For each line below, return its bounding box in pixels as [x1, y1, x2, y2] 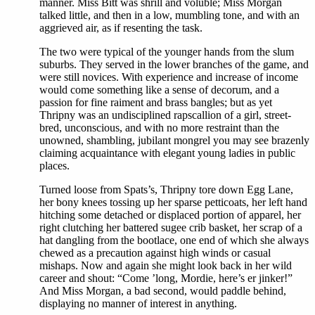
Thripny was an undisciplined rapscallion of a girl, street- [39, 109, 291, 122]
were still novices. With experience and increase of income [39, 71, 298, 84]
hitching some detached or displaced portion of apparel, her [39, 209, 301, 221]
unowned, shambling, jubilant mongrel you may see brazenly [39, 134, 309, 147]
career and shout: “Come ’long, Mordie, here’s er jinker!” [39, 272, 292, 285]
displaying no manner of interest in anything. [39, 297, 237, 310]
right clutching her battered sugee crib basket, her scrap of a [39, 221, 302, 234]
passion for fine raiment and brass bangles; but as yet [39, 96, 272, 109]
